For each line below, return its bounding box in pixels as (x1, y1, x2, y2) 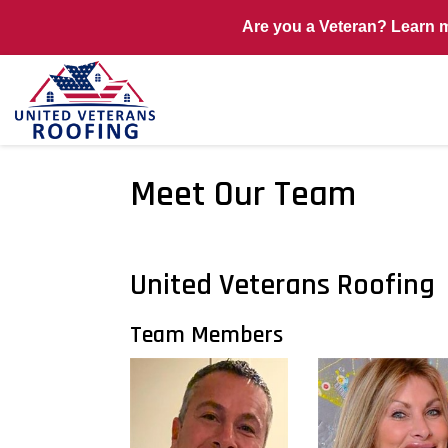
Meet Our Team (130, 172, 356, 217)
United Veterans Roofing (130, 266, 435, 304)
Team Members (130, 320, 283, 350)
